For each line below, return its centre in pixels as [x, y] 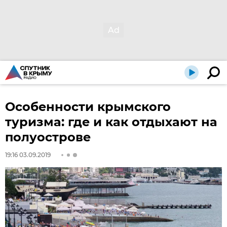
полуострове [48, 137]
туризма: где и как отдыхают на [111, 122]
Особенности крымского [88, 107]
